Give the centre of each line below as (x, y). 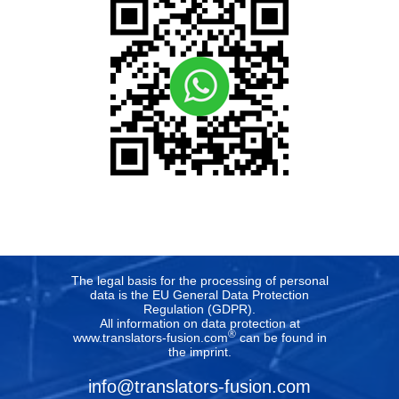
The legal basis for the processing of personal (199, 281)
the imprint (198, 352)
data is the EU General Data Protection (199, 295)
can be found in (281, 338)
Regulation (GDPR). (199, 309)
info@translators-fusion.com (199, 387)
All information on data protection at (199, 324)
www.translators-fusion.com (150, 338)
